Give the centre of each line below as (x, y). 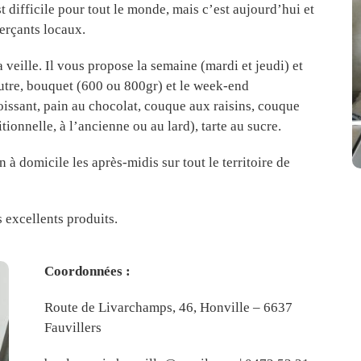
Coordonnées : (88, 271)
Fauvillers (73, 327)
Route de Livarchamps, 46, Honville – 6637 (169, 307)
